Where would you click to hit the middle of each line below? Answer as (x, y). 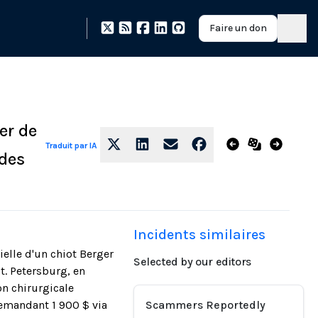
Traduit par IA (71, 145)
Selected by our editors (192, 262)
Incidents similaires (199, 235)
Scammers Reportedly (205, 305)
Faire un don (238, 28)
